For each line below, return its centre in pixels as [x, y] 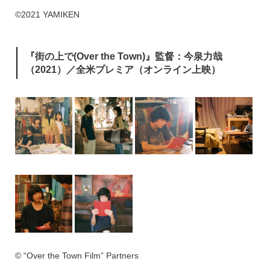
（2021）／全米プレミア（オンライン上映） [123, 69]
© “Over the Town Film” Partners [77, 255]
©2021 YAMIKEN [47, 14]
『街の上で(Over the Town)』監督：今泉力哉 [124, 56]
